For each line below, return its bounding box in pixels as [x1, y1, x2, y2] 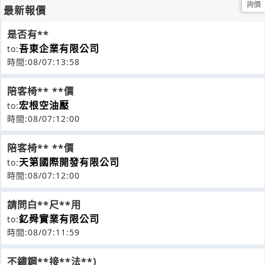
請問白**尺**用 [7, 198, 81, 212]
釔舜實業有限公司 [19, 212, 99, 226]
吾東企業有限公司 [19, 42, 99, 56]
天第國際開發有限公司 [19, 156, 119, 169]
